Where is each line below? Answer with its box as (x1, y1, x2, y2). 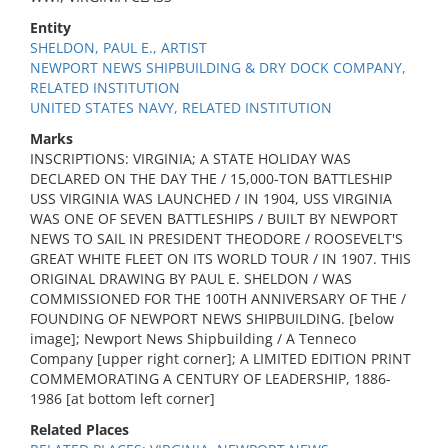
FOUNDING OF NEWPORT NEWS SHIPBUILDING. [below (30, 309, 394, 328)
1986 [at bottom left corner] (30, 389, 215, 408)
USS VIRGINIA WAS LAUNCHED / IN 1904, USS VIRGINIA (30, 189, 392, 208)
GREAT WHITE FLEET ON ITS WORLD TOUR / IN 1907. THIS (30, 249, 411, 268)
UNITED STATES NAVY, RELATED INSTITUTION (30, 98, 332, 117)
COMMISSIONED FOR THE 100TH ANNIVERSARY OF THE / (30, 289, 406, 308)
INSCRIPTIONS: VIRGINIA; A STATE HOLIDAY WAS (30, 149, 351, 168)
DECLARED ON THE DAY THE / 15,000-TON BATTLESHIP (30, 169, 392, 188)
